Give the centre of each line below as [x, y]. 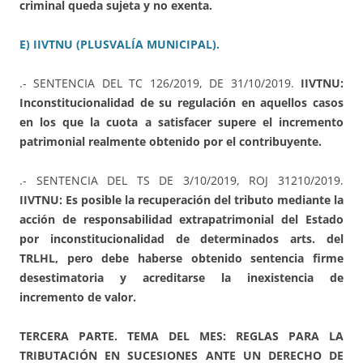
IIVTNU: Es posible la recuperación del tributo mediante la [181, 200]
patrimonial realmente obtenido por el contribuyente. [171, 142]
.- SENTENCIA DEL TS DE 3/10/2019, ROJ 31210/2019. [181, 181]
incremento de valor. [78, 297]
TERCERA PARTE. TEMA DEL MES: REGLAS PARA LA [181, 336]
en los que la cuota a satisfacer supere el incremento [181, 122]
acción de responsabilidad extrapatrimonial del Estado [181, 220]
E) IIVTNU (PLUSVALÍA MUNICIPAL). [120, 45]
